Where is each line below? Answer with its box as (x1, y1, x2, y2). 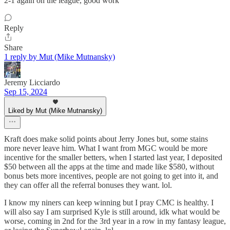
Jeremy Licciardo (4, 78, 60, 87)
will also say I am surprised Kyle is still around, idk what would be (4, 207, 220, 217)
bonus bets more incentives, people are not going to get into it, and (4, 171, 218, 181)
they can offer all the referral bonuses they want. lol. (4, 181, 172, 190)
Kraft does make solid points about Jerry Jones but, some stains (4, 135, 208, 144)
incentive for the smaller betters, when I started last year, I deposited (4, 153, 222, 162)
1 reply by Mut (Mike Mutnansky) (4, 52, 115, 62)
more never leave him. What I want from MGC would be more (4, 144, 207, 153)
